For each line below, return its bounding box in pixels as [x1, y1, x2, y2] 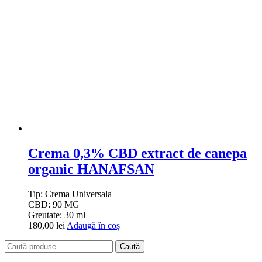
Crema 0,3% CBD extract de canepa [28, 146, 247, 161]
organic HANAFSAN [28, 161, 154, 177]
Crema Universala [45, 188, 112, 199]
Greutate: [28, 209, 64, 220]
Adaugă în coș [67, 220, 120, 230]
